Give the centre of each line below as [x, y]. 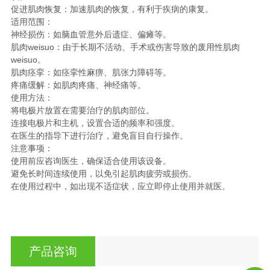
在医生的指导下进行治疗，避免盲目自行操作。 [99, 135]
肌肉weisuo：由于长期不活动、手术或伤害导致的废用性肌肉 [125, 47]
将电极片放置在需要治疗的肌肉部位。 [82, 110]
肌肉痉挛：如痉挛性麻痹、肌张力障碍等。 [91, 72]
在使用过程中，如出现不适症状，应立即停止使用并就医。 [120, 186]
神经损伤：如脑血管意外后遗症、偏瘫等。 [91, 34]
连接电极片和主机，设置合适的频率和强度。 [95, 123]
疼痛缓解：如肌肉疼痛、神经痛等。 [78, 85]
